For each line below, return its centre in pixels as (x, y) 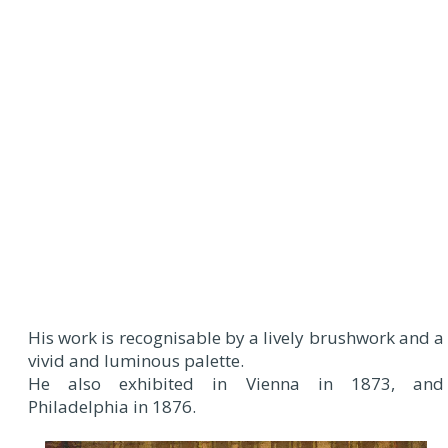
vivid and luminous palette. (136, 360)
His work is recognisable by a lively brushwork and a (236, 337)
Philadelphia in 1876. (112, 406)
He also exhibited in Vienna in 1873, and (236, 383)
